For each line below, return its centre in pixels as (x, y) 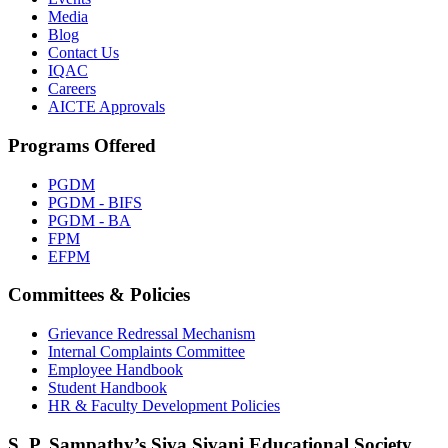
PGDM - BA (89, 220)
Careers (72, 89)
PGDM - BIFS (95, 202)
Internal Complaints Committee (146, 352)
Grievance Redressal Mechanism (151, 334)
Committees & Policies (99, 295)
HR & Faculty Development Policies (164, 406)
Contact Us (83, 53)
